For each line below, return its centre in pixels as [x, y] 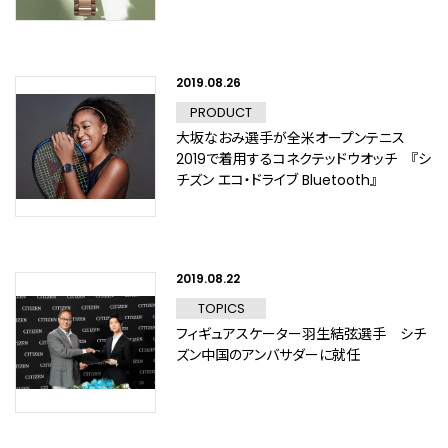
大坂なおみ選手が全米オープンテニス [290, 138]
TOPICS [221, 308]
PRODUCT [221, 112]
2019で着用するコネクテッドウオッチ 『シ [303, 159]
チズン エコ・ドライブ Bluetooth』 [276, 180]
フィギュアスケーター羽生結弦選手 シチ [301, 334]
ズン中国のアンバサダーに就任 [268, 355]
